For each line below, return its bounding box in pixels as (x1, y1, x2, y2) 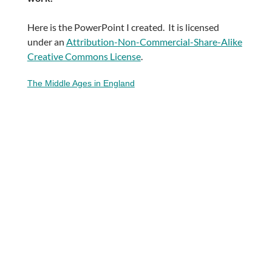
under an (27, 36, 66, 48)
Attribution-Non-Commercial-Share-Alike (66, 36, 242, 48)
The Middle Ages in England (27, 78, 135, 89)
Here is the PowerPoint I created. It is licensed (27, 21, 219, 33)
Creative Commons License (27, 50, 141, 63)
